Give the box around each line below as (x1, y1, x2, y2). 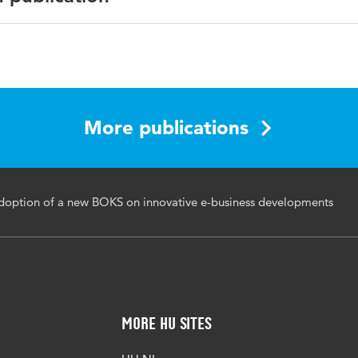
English (157, 35, 199, 51)
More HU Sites (121, 313, 212, 333)
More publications (84, 116, 249, 139)
